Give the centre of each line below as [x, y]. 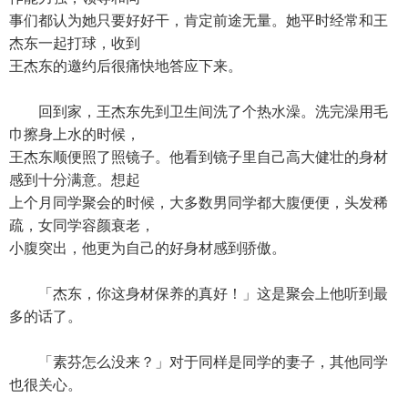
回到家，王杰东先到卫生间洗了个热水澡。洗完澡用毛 [199, 112]
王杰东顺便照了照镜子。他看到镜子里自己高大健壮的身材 [199, 157]
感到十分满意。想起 [75, 180]
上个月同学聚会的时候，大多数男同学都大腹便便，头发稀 [199, 203]
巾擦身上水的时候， [75, 134]
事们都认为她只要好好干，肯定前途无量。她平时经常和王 [199, 20]
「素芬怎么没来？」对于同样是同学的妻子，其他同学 [199, 362]
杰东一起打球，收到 [75, 43]
